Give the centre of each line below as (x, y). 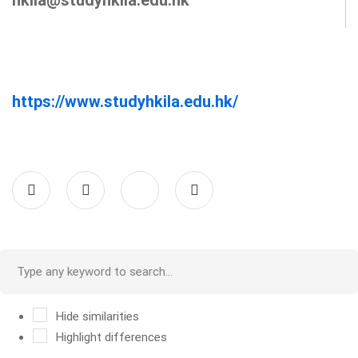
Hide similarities (96, 316)
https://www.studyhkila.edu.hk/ (125, 101)
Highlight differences (110, 337)
